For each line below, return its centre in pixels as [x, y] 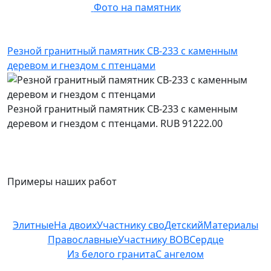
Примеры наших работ [62, 181]
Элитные [33, 225]
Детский [184, 225]
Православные [83, 240]
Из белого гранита [111, 254]
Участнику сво [131, 225]
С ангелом [180, 254]
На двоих [75, 225]
